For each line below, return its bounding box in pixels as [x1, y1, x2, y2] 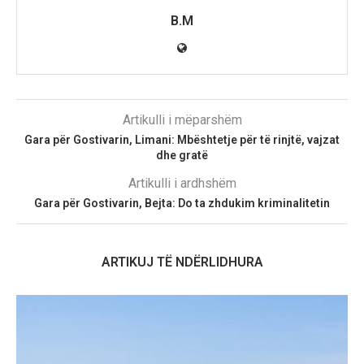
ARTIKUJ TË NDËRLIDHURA [101, 253, 263, 270]
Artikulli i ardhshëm [128, 175, 236, 191]
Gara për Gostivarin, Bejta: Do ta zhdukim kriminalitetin [34, 196, 330, 210]
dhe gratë [156, 148, 208, 162]
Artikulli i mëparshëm [122, 111, 242, 128]
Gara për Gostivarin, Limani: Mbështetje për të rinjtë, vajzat [24, 132, 340, 146]
